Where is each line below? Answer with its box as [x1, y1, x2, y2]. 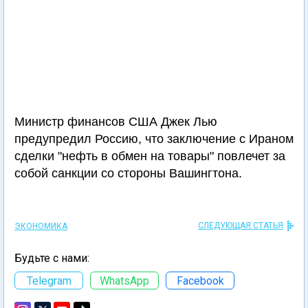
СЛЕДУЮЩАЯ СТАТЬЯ [198, 221, 283, 230]
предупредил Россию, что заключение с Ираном [14, 132, 294, 146]
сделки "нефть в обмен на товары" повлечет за [14, 149, 285, 163]
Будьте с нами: [14, 252, 89, 265]
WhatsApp [100, 274, 149, 287]
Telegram [26, 274, 71, 287]
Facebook [176, 274, 224, 287]
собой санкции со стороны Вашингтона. [14, 166, 242, 180]
